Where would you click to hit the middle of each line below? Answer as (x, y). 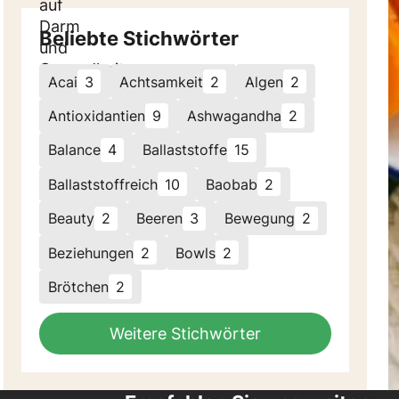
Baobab (232, 184)
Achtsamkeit (162, 81)
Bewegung (259, 219)
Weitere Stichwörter (185, 334)
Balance (75, 150)
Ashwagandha (235, 116)
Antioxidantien (97, 116)
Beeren (160, 219)
